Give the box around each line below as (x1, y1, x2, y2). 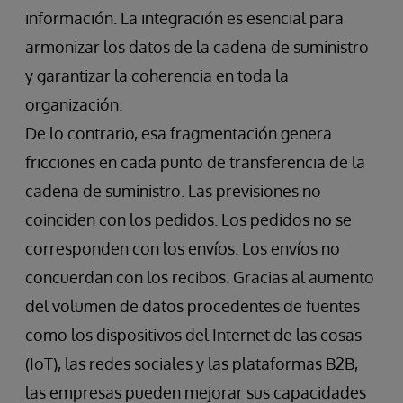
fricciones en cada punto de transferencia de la (25, 152, 365, 173)
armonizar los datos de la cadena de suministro (25, 37, 369, 58)
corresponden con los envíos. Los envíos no (25, 238, 340, 259)
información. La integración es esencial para (25, 8, 344, 29)
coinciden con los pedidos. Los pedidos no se (25, 210, 352, 230)
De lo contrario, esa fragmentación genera (25, 123, 332, 144)
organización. (25, 94, 122, 115)
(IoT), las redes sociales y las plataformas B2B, (25, 354, 358, 374)
